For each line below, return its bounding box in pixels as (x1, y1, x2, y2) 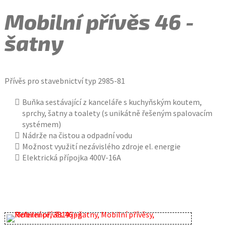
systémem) (22, 119, 61, 129)
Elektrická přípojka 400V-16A (22, 152, 121, 162)
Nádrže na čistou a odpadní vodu (22, 130, 132, 140)
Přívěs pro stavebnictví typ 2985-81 (4, 76, 125, 86)
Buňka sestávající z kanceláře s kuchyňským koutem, (22, 97, 202, 107)
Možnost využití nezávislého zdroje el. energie (22, 141, 181, 151)
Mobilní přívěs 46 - (4, 9, 194, 34)
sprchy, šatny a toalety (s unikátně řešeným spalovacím (22, 108, 212, 118)
